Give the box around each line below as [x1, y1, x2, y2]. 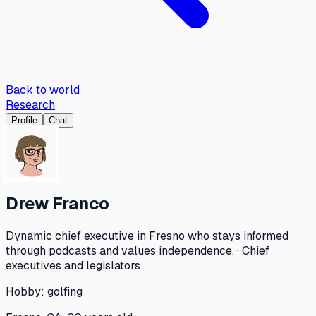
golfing [47, 284, 83, 299]
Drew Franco [6, 192, 109, 214]
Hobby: [6, 284, 47, 299]
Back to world [6, 83, 80, 97]
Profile [11, 115, 37, 126]
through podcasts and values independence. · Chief [6, 243, 269, 258]
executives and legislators [6, 257, 140, 273]
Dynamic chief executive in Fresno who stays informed [6, 228, 288, 243]
